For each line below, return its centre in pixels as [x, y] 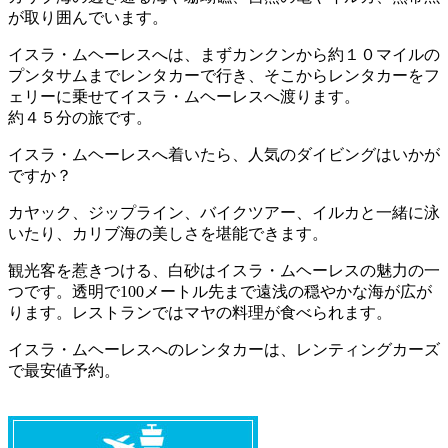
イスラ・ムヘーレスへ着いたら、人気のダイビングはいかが [224, 154]
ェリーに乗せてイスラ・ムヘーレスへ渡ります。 [184, 96]
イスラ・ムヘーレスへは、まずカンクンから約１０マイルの [224, 54]
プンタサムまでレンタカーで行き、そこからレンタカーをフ [224, 75]
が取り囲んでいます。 [88, 17]
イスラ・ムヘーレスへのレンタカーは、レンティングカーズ [224, 349]
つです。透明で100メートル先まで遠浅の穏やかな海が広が [220, 291]
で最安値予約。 [64, 370]
